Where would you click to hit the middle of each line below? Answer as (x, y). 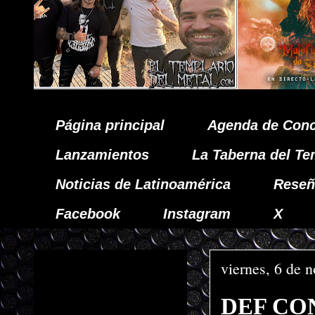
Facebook (88, 214)
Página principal (110, 125)
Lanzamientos (102, 155)
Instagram (197, 214)
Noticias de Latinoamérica (143, 184)
